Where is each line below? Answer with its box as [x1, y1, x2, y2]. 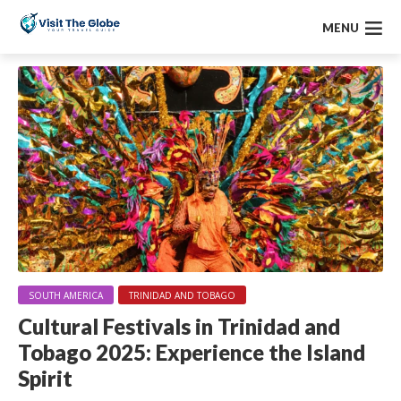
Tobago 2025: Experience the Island [18, 339, 365, 366]
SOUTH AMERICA [29, 289, 103, 303]
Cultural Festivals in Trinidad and [18, 313, 340, 340]
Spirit [18, 365, 73, 392]
